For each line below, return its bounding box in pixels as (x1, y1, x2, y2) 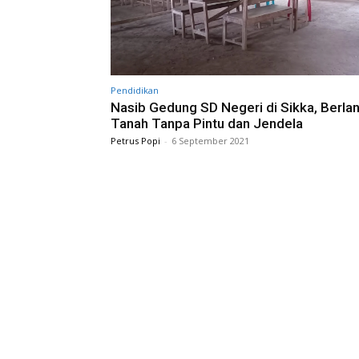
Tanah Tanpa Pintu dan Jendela (111, 115, 303, 131)
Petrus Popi (111, 134, 160, 147)
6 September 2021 (171, 134, 249, 147)
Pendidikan (111, 83, 159, 96)
